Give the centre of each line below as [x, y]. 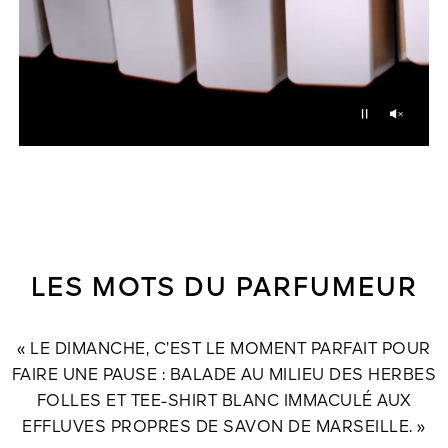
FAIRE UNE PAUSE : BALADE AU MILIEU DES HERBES [224, 376]
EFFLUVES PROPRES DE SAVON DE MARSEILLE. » [224, 428]
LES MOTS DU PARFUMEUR [224, 289]
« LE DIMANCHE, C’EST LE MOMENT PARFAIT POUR [224, 350]
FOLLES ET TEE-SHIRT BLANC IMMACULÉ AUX [224, 402]
